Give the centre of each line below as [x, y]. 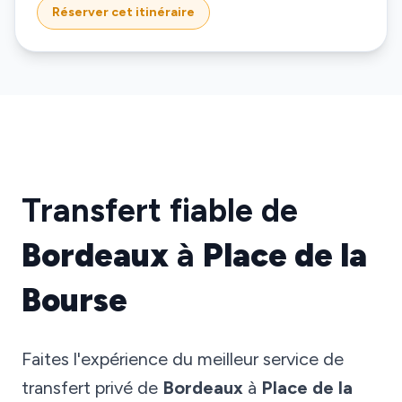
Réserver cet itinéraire [123, 12]
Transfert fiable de [160, 210]
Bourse [74, 300]
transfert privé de [92, 388]
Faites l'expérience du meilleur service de [183, 359]
